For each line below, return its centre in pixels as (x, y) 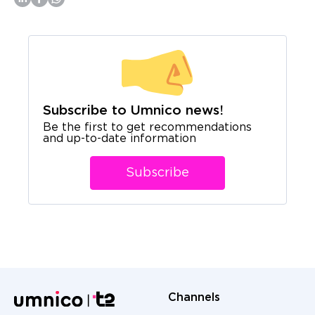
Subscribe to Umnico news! (133, 110)
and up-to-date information (120, 139)
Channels (194, 297)
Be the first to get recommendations (147, 127)
